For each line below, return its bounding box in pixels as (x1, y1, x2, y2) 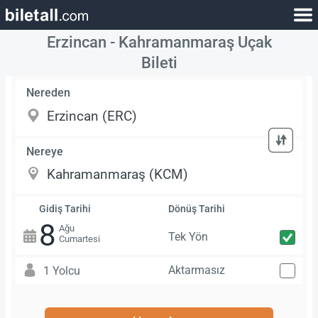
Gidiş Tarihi (38, 203, 91, 216)
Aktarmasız (168, 263, 225, 277)
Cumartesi (58, 233, 100, 244)
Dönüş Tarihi (168, 203, 225, 216)
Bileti (141, 53, 177, 72)
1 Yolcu (43, 263, 80, 278)
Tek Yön (168, 230, 208, 244)
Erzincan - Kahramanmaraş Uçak (46, 33, 272, 52)
